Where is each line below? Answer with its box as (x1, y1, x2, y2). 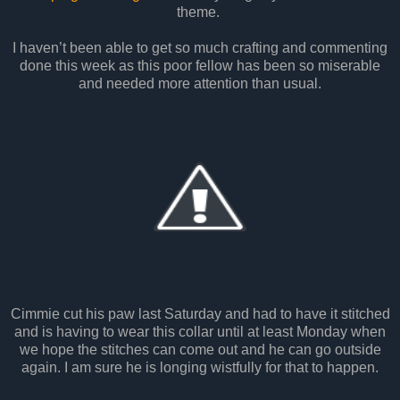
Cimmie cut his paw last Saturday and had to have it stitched (10, 306, 390, 322)
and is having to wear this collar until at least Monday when (14, 324, 386, 340)
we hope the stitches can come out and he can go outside (19, 342, 381, 358)
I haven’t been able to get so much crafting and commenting (12, 40, 387, 56)
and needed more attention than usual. (79, 76, 321, 92)
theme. (177, 4, 223, 21)
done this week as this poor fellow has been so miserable (20, 58, 380, 74)
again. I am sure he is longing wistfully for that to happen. (21, 360, 379, 376)
